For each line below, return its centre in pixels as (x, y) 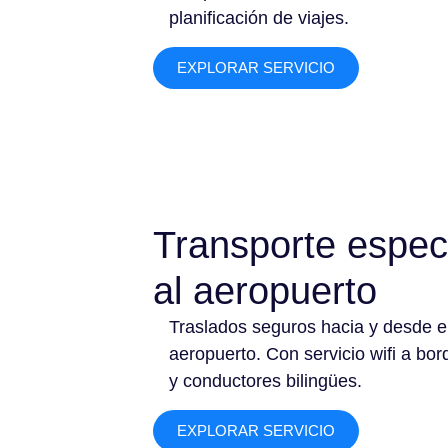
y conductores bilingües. (265, 381)
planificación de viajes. (258, 18)
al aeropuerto (265, 291)
